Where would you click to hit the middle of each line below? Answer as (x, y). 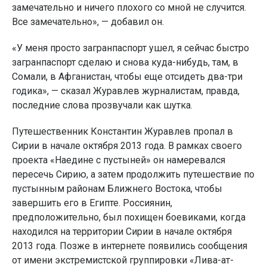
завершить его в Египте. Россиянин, (92, 203)
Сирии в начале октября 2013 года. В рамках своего (127, 146)
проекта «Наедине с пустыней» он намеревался (119, 160)
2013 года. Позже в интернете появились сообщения (130, 246)
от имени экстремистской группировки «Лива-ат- (123, 260)
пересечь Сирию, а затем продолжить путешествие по (133, 174)
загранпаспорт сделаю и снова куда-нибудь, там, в (125, 62)
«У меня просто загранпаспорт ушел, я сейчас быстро (131, 48)
